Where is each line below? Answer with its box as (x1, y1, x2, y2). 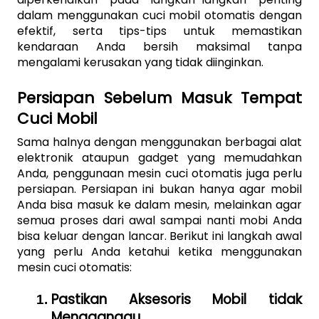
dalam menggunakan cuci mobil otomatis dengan (17, 7, 302, 23)
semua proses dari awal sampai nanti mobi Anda (17, 212, 302, 229)
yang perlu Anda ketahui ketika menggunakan (17, 244, 302, 260)
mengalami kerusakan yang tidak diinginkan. (17, 54, 263, 70)
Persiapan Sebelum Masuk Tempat (17, 88, 302, 108)
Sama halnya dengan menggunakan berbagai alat (17, 134, 302, 150)
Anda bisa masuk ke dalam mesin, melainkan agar (17, 197, 302, 213)
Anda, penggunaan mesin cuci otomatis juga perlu (17, 165, 302, 182)
